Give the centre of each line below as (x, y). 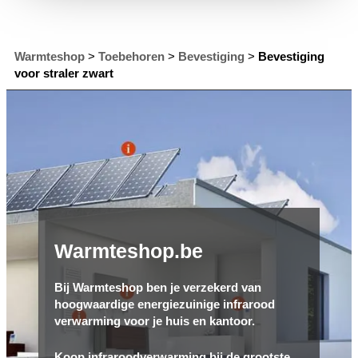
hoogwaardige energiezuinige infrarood (165, 304)
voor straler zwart (64, 73)
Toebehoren (131, 56)
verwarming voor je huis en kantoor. (155, 320)
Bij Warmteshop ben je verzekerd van (158, 287)
